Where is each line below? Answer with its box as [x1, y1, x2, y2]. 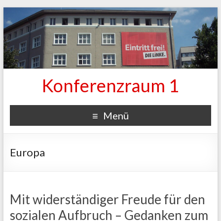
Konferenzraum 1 [41, 74, 179, 96]
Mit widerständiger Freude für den [9, 191, 205, 207]
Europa [9, 145, 45, 159]
